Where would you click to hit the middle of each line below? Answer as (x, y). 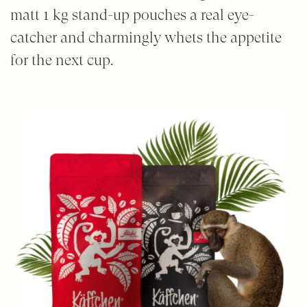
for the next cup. (61, 60)
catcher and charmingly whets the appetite (146, 37)
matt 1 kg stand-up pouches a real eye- (132, 14)
